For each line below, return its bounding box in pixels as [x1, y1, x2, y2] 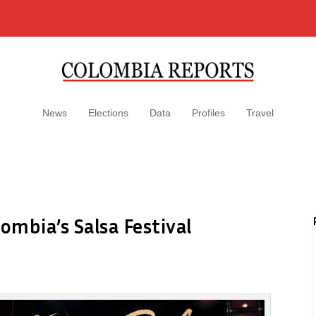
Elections [88, 107, 128, 119]
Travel [246, 107, 274, 119]
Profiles [192, 107, 225, 119]
